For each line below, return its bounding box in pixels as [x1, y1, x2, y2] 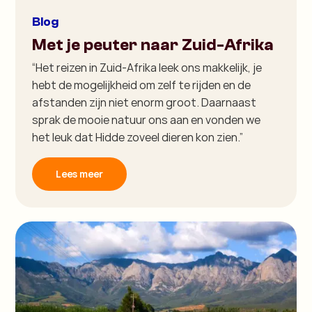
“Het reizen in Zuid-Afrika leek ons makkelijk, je [32, 59, 263, 75]
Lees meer [56, 166, 104, 180]
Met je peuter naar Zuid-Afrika [32, 35, 274, 54]
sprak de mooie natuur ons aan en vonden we [32, 111, 261, 127]
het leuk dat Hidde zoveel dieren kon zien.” [32, 129, 244, 145]
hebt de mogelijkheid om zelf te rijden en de [32, 77, 251, 93]
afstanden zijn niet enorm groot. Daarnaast [32, 94, 257, 110]
